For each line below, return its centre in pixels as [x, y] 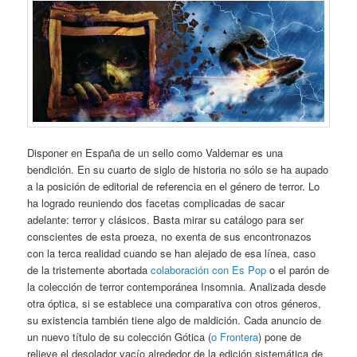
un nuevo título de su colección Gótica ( [120, 337]
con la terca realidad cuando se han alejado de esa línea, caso [172, 253]
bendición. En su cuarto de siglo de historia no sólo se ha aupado [178, 170]
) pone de [280, 337]
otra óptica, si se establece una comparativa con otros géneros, [175, 304]
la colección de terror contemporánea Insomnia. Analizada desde [177, 287]
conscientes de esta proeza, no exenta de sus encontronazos [170, 237]
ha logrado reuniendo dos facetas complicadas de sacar [156, 203]
